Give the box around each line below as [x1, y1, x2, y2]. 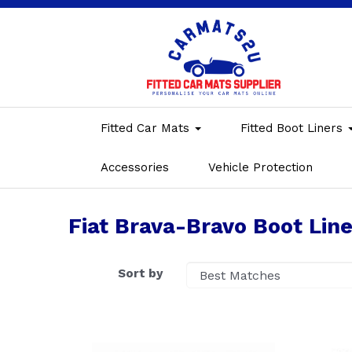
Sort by [118, 266, 163, 280]
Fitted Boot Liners [240, 120, 346, 135]
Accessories [101, 159, 169, 174]
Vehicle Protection [208, 159, 313, 174]
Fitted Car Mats [101, 120, 193, 135]
